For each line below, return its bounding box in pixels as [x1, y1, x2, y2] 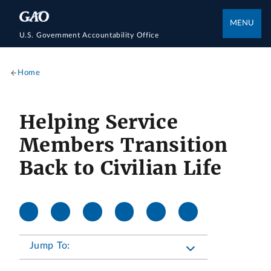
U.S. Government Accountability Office [19, 31, 159, 39]
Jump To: [29, 241, 71, 251]
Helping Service [19, 109, 178, 134]
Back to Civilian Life [19, 155, 222, 180]
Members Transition [19, 132, 228, 157]
